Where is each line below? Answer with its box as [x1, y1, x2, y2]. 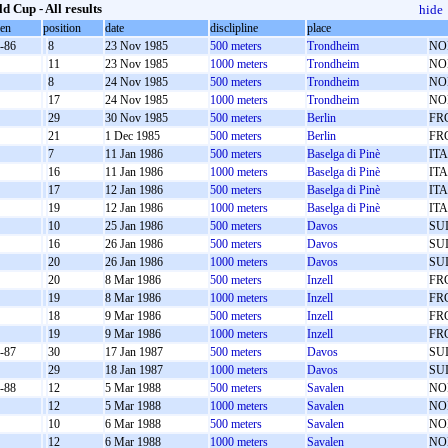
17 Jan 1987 [105, 345, 163, 359]
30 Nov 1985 [105, 111, 168, 125]
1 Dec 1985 [105, 129, 160, 143]
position [43, 21, 81, 35]
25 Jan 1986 [105, 219, 163, 233]
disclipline [210, 21, 258, 35]
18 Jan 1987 [105, 363, 163, 377]
